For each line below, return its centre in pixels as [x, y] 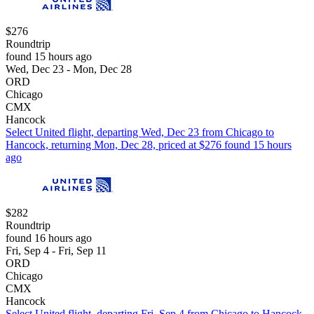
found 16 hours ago [49, 238]
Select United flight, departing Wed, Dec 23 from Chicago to [140, 132]
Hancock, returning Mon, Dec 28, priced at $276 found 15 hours [149, 145]
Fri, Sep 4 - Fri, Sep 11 [56, 251]
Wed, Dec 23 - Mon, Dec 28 [69, 69]
